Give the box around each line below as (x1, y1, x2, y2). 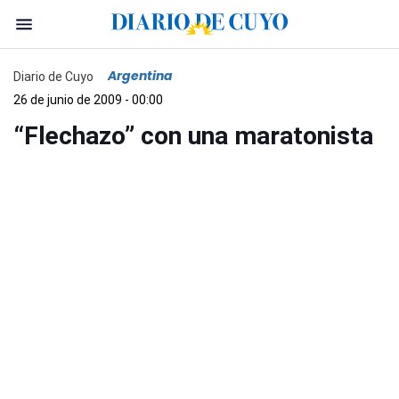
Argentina (108, 67, 173, 85)
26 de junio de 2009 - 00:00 (13, 93, 163, 107)
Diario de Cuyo (13, 69, 94, 84)
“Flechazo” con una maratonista (13, 121, 373, 151)
